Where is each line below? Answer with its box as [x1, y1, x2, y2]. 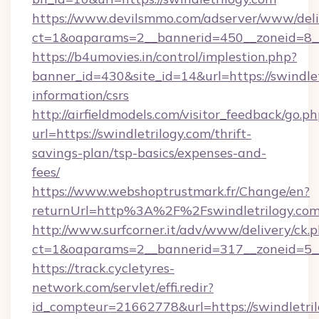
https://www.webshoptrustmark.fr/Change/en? [32, 183, 310, 199]
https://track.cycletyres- [32, 260, 174, 276]
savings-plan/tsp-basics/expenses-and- [32, 145, 266, 161]
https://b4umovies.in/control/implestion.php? [32, 48, 297, 65]
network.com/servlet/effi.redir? [32, 279, 214, 296]
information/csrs [32, 87, 129, 103]
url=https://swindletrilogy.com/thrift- [32, 125, 251, 142]
